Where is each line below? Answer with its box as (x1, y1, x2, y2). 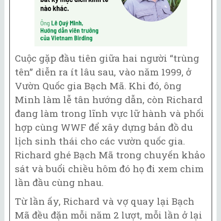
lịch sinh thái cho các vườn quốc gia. (15, 134, 185, 147)
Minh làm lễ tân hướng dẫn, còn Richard (15, 93, 203, 106)
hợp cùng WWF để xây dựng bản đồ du (15, 120, 193, 133)
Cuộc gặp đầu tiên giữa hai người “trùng (15, 51, 199, 64)
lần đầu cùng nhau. (15, 176, 104, 188)
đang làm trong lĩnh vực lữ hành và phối (15, 107, 204, 119)
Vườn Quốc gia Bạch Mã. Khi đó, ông (15, 79, 182, 92)
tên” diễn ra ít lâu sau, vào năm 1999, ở (15, 65, 191, 78)
